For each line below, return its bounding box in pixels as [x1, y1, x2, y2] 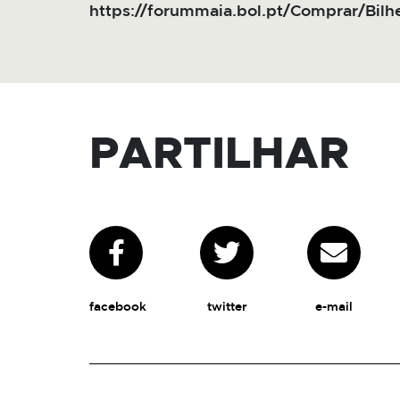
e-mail [315, 301, 353, 314]
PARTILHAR [89, 132, 349, 178]
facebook [89, 301, 146, 314]
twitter [206, 301, 247, 314]
